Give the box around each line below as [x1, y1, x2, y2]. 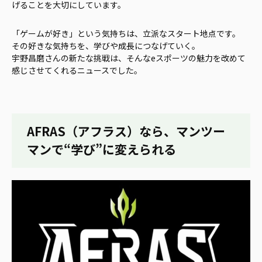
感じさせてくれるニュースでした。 [12, 64, 142, 76]
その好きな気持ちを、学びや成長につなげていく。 [12, 39, 200, 51]
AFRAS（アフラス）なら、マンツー [27, 122, 226, 140]
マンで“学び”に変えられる [27, 140, 177, 158]
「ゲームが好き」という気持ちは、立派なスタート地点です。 [12, 27, 240, 39]
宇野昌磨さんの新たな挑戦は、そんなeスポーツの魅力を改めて [12, 51, 246, 64]
